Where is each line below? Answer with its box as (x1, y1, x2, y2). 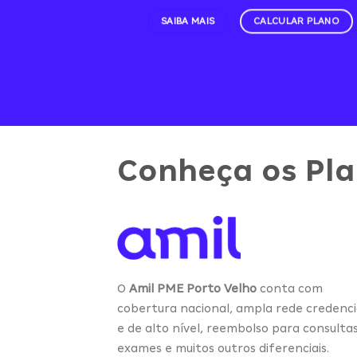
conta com (257, 282, 323, 296)
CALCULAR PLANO (253, 15, 340, 26)
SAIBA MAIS (160, 15, 215, 26)
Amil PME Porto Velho (129, 282, 257, 296)
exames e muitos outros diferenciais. (117, 342, 329, 355)
